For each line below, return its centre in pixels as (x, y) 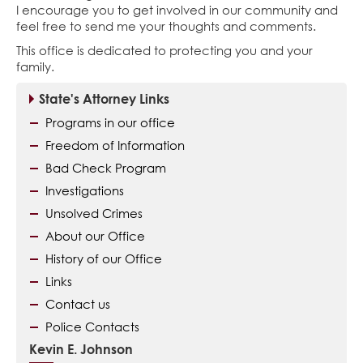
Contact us (78, 304)
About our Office (95, 236)
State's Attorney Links (104, 99)
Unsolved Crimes (94, 213)
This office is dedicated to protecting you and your (164, 50)
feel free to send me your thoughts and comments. (166, 26)
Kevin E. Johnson (81, 349)
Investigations (85, 190)
